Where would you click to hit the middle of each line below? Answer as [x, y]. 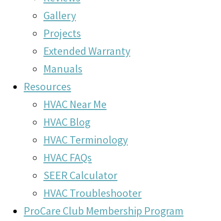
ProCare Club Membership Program [104, 210]
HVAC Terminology [86, 139]
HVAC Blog [67, 122]
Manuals [63, 68]
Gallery [60, 15]
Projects [62, 33]
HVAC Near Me [75, 104]
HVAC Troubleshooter [92, 193]
